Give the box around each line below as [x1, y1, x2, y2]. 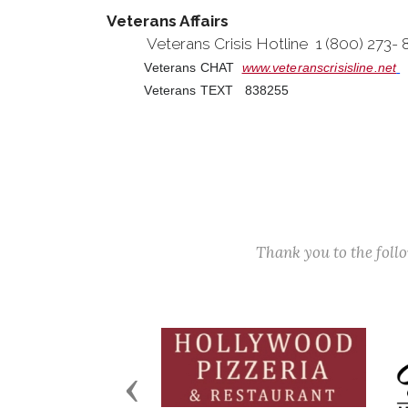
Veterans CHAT [107, 60, 242, 75]
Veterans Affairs [107, 12, 229, 30]
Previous [131, 378, 207, 401]
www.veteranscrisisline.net [241, 60, 397, 75]
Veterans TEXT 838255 [107, 83, 290, 97]
